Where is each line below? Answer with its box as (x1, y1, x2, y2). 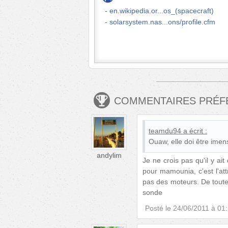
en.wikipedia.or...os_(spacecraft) (109, 7, 214, 15)
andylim (96, 151, 122, 159)
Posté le (145, 204, 171, 213)
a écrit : (183, 126, 207, 135)
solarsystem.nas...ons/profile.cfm (109, 18, 215, 26)
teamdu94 (149, 126, 181, 135)
